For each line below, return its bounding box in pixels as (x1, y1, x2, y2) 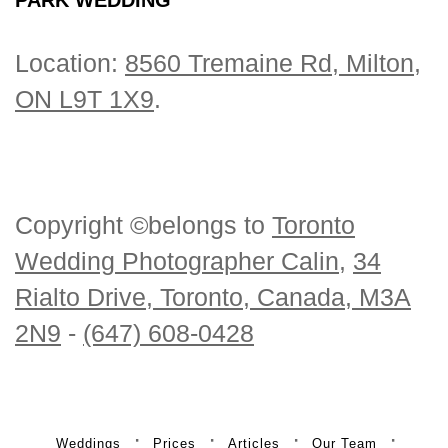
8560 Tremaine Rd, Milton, (125, 48, 421, 77)
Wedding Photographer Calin (15, 246, 339, 275)
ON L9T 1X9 (15, 84, 154, 113)
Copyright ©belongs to (15, 210, 272, 239)
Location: (15, 48, 125, 77)
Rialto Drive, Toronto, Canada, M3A (15, 282, 411, 311)
